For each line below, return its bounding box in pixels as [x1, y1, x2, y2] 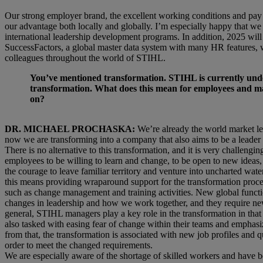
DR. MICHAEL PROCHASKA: [5, 124, 135, 134]
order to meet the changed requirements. [5, 240, 153, 250]
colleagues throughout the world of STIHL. [5, 53, 166, 63]
